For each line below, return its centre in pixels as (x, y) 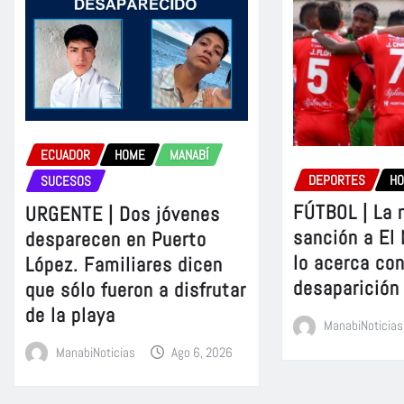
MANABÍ (189, 154)
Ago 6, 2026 (202, 352)
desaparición (347, 288)
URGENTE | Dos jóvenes (123, 213)
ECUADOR (65, 154)
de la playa (70, 314)
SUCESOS (66, 180)
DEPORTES (337, 179)
